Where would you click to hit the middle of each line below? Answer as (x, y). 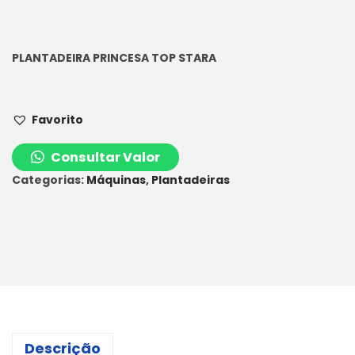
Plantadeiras (191, 179)
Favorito (57, 119)
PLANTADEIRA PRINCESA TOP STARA (114, 57)
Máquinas (116, 179)
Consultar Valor (104, 157)
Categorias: (49, 179)
